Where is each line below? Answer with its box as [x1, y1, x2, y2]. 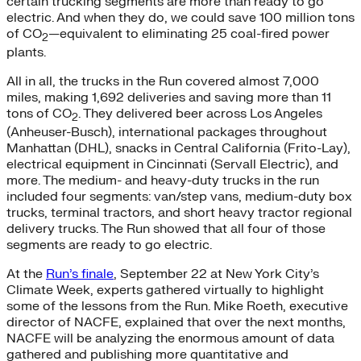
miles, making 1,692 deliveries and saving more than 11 [6, 89, 331, 106]
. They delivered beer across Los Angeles [78, 106, 322, 122]
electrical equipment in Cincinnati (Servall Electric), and [6, 156, 338, 173]
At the [6, 266, 46, 283]
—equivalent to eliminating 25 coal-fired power [48, 25, 330, 42]
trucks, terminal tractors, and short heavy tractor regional [6, 205, 352, 222]
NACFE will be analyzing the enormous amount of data [6, 330, 334, 347]
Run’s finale [46, 266, 114, 283]
